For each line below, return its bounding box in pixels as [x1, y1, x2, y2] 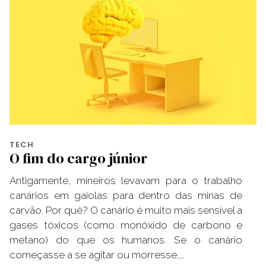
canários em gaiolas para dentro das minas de [9, 189, 242, 201]
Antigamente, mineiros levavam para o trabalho [9, 174, 242, 186]
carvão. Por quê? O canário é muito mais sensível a [9, 204, 242, 216]
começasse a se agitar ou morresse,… [9, 248, 184, 261]
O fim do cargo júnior [9, 148, 147, 168]
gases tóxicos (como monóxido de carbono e [9, 218, 242, 231]
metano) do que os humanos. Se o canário [9, 233, 242, 246]
